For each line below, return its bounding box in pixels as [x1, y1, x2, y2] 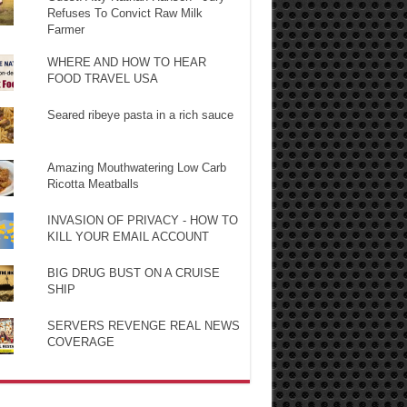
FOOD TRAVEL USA [46, 71, 158, 85]
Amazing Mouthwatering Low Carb [46, 160, 226, 174]
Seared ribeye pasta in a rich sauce [46, 107, 233, 122]
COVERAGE [46, 334, 114, 349]
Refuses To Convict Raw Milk [46, 5, 203, 20]
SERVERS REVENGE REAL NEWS [46, 318, 240, 333]
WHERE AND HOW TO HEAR [46, 55, 206, 69]
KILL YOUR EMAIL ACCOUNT [46, 229, 209, 243]
